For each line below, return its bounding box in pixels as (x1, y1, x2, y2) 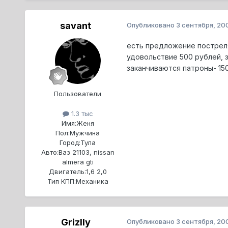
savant (60, 20, 92, 32)
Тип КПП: (47, 177, 76, 186)
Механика (75, 177, 108, 186)
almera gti (62, 158, 94, 166)
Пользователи (54, 90, 102, 98)
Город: (60, 138, 81, 147)
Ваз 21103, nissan (58, 148, 115, 157)
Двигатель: (48, 167, 86, 176)
